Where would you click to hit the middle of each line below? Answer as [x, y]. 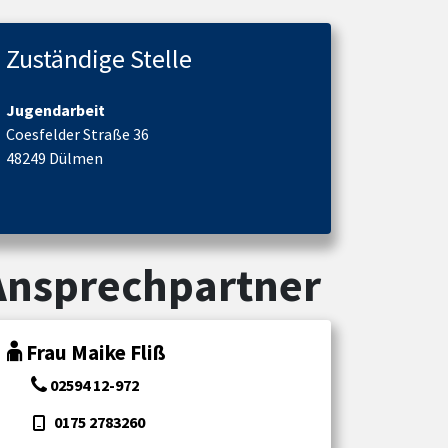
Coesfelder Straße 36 [77, 134]
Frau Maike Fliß [96, 353]
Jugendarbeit [55, 110]
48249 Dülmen [54, 158]
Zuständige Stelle [99, 59]
